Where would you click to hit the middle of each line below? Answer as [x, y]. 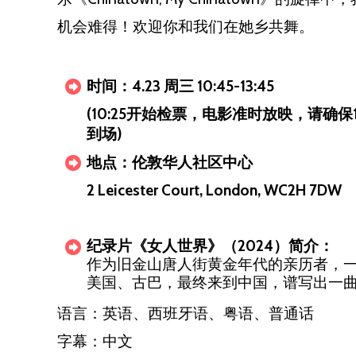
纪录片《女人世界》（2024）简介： [210, 246]
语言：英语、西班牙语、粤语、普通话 [186, 313]
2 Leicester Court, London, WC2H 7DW [214, 190]
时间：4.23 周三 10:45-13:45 [182, 86]
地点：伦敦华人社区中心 [170, 163]
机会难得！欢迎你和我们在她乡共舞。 [186, 27]
